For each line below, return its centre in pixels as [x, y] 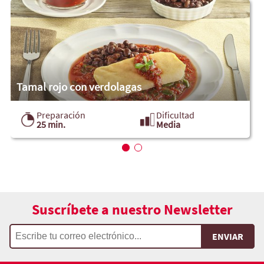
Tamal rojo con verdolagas [79, 86]
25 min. [51, 124]
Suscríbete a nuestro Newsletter [132, 209]
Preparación [61, 115]
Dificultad [175, 115]
